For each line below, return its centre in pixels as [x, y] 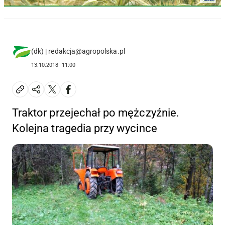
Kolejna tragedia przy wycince [85, 128]
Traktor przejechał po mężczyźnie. [96, 113]
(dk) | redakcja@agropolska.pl [78, 51]
